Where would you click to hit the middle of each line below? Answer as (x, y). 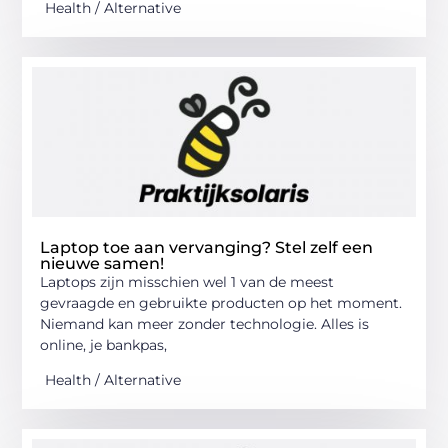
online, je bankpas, (104, 344)
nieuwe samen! (102, 263)
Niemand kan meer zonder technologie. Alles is (205, 323)
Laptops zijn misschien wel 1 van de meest (187, 281)
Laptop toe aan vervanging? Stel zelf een (207, 247)
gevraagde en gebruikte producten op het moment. (221, 302)
